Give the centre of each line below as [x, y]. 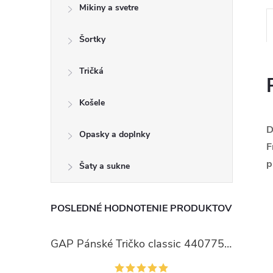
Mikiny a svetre [109, 8]
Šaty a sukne [105, 166]
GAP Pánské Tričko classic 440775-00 [228, 244]
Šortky [92, 39]
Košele [92, 103]
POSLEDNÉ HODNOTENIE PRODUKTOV [141, 208]
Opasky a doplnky [115, 134]
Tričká [91, 71]
